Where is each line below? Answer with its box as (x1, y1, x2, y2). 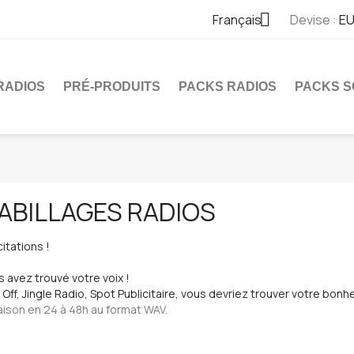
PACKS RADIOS (179, 80, 277, 93)
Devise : (289, 11, 337, 29)
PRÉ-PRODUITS (63, 80, 160, 93)
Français (212, 11, 262, 29)
